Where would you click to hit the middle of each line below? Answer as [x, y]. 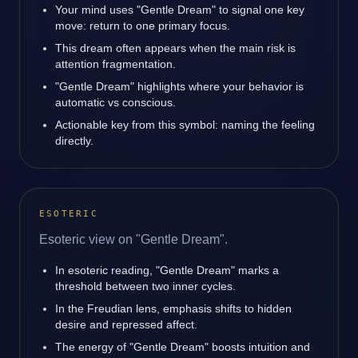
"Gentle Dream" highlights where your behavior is [179, 86]
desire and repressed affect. [126, 324]
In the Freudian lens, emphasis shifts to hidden [173, 308]
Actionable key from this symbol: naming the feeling [185, 125]
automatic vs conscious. [115, 102]
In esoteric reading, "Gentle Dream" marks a [167, 270]
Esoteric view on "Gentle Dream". [133, 239]
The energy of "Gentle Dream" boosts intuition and [183, 347]
